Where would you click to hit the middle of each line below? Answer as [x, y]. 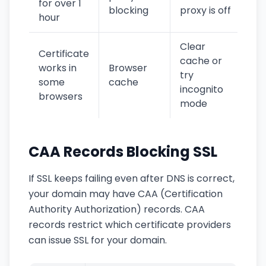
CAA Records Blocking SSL [123, 152]
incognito [202, 89]
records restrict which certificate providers [130, 225]
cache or [201, 61]
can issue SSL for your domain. [98, 240]
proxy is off [205, 10]
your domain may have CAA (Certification [126, 194]
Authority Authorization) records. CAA [117, 209]
